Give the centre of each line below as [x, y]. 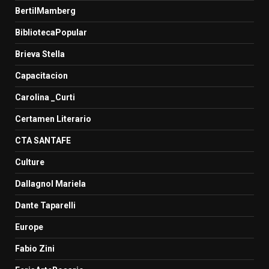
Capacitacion [41, 75]
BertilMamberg [45, 11]
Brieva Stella [40, 54]
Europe [29, 227]
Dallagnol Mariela [50, 183]
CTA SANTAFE [43, 140]
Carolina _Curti [45, 97]
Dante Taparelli [45, 205]
